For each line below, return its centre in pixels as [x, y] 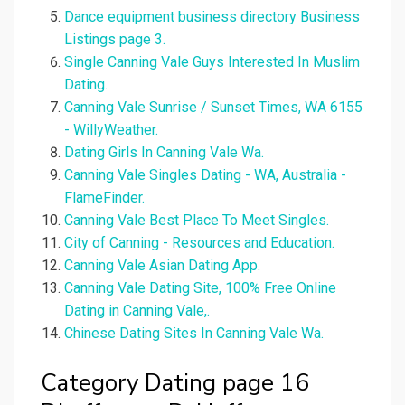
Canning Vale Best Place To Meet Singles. [197, 221]
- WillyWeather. [111, 130]
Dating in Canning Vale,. [137, 311]
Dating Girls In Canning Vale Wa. [164, 153]
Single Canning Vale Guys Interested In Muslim [212, 62]
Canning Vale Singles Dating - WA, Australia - [205, 175]
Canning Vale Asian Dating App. [162, 266]
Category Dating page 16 [175, 383]
